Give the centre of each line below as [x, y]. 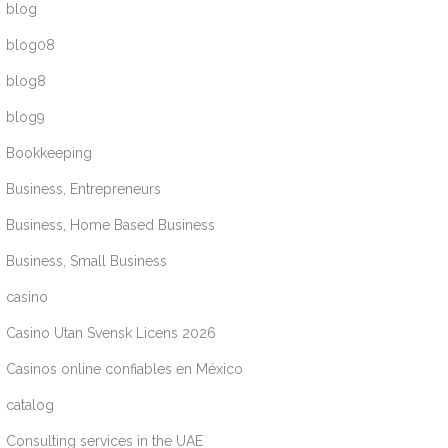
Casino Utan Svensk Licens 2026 [111, 332]
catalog [30, 404]
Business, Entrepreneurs [84, 188]
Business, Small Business [87, 260]
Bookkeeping [49, 152]
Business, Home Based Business [111, 224]
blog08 [31, 44]
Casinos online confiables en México [125, 368]
